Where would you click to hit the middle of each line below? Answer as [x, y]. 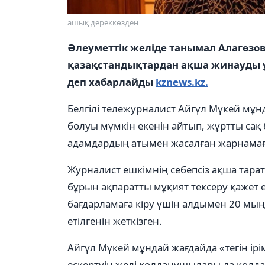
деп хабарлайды [112, 82]
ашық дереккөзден [103, 22]
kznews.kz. [182, 82]
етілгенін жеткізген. [115, 221]
